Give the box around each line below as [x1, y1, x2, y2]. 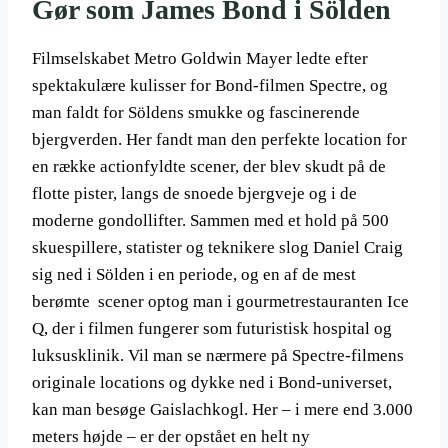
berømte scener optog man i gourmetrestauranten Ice [32, 292, 409, 312]
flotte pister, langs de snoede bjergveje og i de [32, 184, 357, 204]
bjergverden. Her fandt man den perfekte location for [32, 130, 407, 150]
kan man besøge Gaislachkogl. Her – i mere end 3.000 [32, 400, 413, 420]
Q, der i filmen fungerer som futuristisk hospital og [32, 319, 392, 339]
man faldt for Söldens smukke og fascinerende [32, 103, 360, 123]
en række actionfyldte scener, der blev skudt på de [32, 157, 386, 177]
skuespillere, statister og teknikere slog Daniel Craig [32, 238, 403, 258]
